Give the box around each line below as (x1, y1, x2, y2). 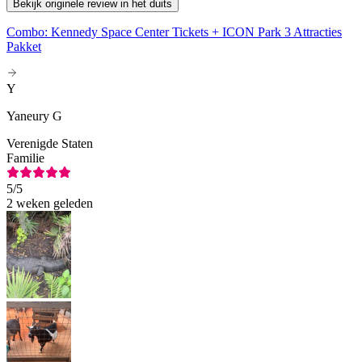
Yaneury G (6, 109, 62, 124)
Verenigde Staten (6, 137, 93, 151)
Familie (6, 151, 44, 166)
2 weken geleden (6, 196, 93, 211)
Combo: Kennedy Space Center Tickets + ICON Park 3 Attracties (6, 25, 342, 40)
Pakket (6, 40, 41, 54)
